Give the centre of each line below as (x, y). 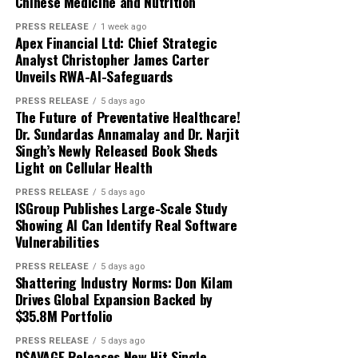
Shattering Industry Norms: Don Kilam (123, 282)
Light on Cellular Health (84, 167)
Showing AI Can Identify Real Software (126, 225)
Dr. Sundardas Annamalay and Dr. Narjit (127, 134)
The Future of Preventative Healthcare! (127, 117)
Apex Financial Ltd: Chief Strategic (116, 43)
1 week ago (123, 27)
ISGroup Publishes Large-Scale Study (121, 208)
